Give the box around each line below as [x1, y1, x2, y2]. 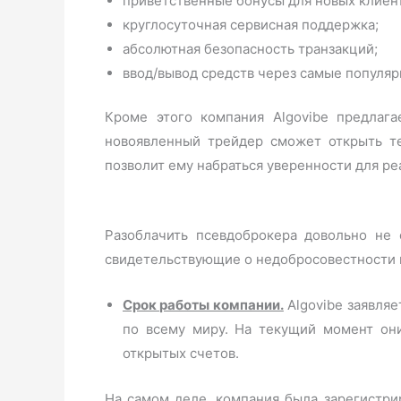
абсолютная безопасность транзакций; [123, 39, 378, 57]
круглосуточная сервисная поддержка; [123, 15, 379, 33]
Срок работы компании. [123, 296, 284, 313]
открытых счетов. [123, 345, 239, 362]
